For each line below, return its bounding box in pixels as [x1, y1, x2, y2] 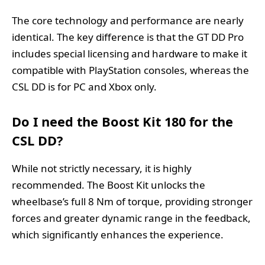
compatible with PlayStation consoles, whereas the [12, 63, 249, 77]
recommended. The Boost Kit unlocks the [12, 177, 205, 192]
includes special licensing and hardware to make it [12, 46, 247, 60]
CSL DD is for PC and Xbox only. [12, 79, 157, 93]
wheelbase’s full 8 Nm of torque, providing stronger [12, 194, 253, 208]
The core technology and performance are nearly [12, 13, 244, 27]
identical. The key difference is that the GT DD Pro [12, 30, 244, 44]
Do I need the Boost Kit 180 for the [12, 113, 233, 131]
